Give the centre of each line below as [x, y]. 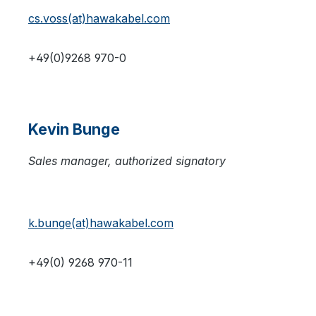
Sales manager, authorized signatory [127, 161]
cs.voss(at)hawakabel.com [99, 18]
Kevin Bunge [74, 129]
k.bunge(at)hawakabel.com [101, 223]
